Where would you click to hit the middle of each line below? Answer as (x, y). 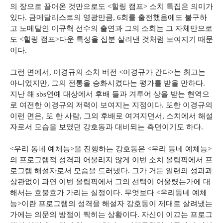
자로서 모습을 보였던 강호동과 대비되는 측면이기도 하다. (108, 127)
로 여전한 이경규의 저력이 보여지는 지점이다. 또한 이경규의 (111, 105)
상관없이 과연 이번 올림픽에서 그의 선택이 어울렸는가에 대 (110, 182)
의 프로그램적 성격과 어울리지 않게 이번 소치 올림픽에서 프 (111, 160)
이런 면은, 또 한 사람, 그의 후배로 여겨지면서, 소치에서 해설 (111, 116)
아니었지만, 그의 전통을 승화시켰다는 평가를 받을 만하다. (108, 83)
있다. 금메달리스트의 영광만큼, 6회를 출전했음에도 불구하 (109, 17)
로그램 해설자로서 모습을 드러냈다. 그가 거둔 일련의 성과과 (111, 171)
